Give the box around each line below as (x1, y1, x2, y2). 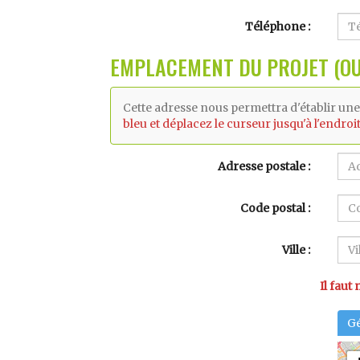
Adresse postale (217, 159, 305, 174)
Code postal (239, 201, 305, 215)
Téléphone (244, 19, 305, 34)
